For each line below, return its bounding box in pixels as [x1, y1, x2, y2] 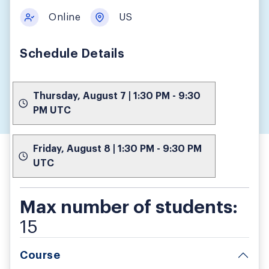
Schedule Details [20, 47, 124, 60]
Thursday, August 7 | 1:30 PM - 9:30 [33, 91, 201, 101]
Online [49, 12, 80, 22]
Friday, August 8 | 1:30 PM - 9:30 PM [33, 144, 202, 154]
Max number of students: [20, 198, 238, 216]
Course [20, 249, 60, 261]
